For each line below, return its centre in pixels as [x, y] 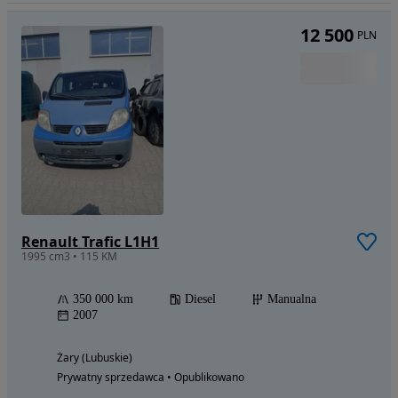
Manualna [292, 299]
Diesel [200, 299]
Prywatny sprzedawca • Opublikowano [151, 378]
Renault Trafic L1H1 [90, 242]
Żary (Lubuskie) [95, 358]
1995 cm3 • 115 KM [69, 257]
